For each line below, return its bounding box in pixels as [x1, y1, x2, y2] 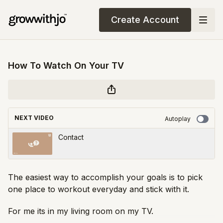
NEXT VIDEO [14, 114, 54, 121]
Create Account [111, 14, 179, 25]
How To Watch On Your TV [8, 60, 124, 71]
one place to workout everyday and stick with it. [8, 184, 189, 194]
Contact [58, 133, 84, 141]
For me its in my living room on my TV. [8, 206, 153, 216]
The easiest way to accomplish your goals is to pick [8, 172, 203, 182]
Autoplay [165, 115, 191, 122]
